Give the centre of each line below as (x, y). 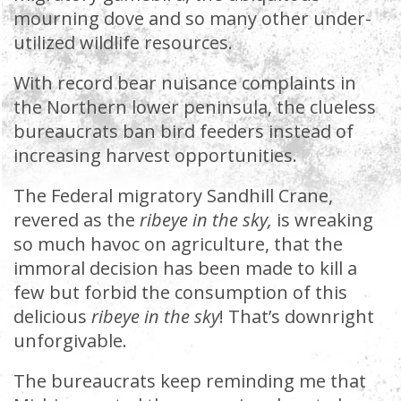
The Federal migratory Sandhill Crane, (173, 196)
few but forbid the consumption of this (180, 292)
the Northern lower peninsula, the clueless (195, 107)
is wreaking (325, 220)
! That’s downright (297, 316)
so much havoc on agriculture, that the (178, 244)
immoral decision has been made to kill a (185, 268)
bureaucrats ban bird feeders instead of (183, 131)
